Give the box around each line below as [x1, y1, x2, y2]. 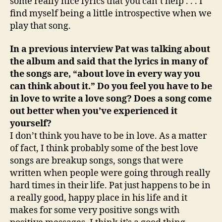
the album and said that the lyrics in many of [10, 56, 208, 67]
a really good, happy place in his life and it [10, 192, 187, 204]
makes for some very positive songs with [10, 205, 179, 216]
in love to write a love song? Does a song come [10, 93, 212, 105]
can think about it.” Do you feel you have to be [10, 81, 212, 92]
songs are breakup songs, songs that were [10, 155, 183, 166]
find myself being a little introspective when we [10, 7, 212, 19]
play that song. [10, 20, 71, 32]
